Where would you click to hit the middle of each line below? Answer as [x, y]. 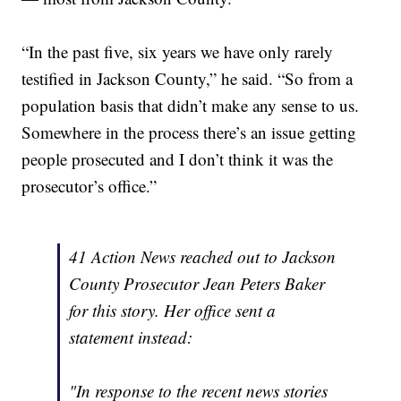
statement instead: [131, 337]
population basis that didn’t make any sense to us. [191, 106]
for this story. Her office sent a [173, 311]
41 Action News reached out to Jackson [203, 257]
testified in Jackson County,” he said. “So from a [188, 79]
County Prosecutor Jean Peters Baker [197, 284]
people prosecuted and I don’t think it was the [178, 159]
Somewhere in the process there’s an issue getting [189, 132]
